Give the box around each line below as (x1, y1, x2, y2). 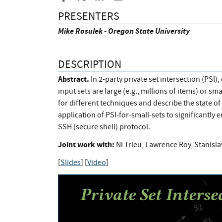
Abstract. (58, 73, 89, 84)
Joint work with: (58, 139, 114, 150)
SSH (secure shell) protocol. (58, 121, 150, 132)
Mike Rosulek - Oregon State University (58, 26, 190, 37)
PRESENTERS (58, 9, 119, 24)
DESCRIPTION (58, 56, 121, 71)
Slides (60, 157, 81, 167)
